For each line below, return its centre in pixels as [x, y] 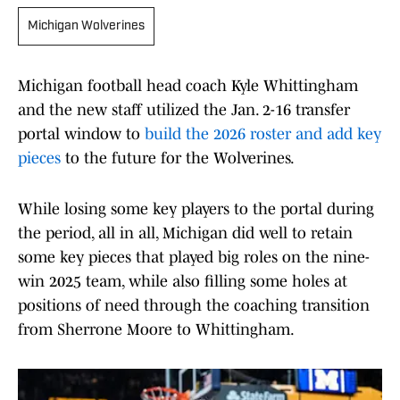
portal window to [79, 134]
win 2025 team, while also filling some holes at [183, 282]
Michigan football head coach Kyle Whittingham [188, 86]
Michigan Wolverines [86, 27]
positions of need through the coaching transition [194, 306]
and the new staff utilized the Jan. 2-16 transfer [184, 110]
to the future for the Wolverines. [180, 158]
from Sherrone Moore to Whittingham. [156, 330]
